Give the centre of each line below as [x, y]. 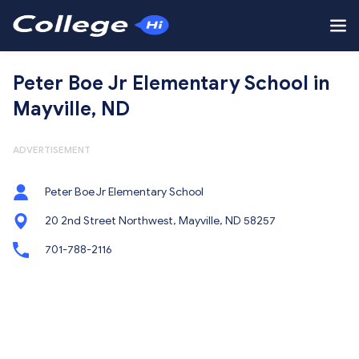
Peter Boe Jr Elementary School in [171, 83]
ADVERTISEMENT [52, 149]
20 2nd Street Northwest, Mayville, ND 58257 [160, 221]
